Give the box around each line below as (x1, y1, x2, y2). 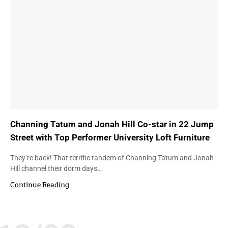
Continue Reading (10, 180, 69, 190)
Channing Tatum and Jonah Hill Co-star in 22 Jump (10, 119, 214, 129)
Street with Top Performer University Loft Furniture (10, 132, 210, 142)
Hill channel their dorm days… (10, 164, 102, 173)
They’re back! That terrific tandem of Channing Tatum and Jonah (10, 154, 214, 162)
